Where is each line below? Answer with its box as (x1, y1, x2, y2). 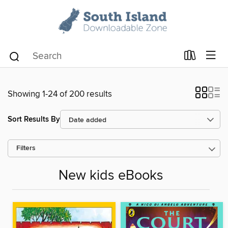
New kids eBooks (59, 167, 163, 185)
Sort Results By (8, 114, 60, 124)
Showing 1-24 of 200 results (8, 89, 112, 100)
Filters (16, 144, 36, 153)
